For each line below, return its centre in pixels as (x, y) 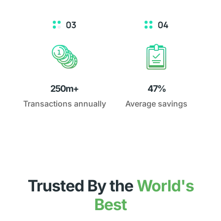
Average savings (157, 104)
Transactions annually (64, 104)
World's (165, 186)
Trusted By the (82, 186)
